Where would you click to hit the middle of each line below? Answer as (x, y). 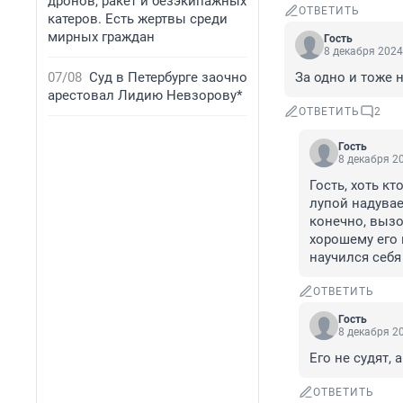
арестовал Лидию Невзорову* (145, 95)
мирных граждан (101, 37)
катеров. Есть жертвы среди (138, 19)
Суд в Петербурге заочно (168, 77)
